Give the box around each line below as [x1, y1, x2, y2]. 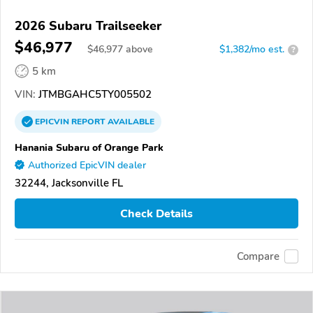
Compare [237, 249, 279, 263]
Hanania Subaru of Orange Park [15, 140, 163, 155]
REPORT [71, 116, 105, 128]
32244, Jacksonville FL [15, 176, 123, 191]
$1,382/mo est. [219, 43, 284, 57]
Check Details [120, 205, 193, 221]
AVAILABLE [105, 116, 154, 128]
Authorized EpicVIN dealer [28, 159, 146, 173]
